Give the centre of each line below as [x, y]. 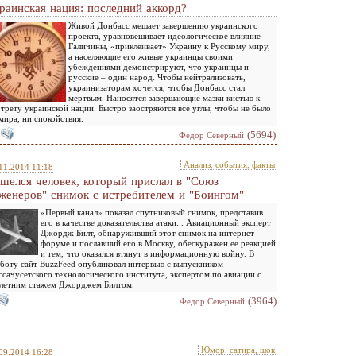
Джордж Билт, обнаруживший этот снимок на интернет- [149, 233]
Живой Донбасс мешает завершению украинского [163, 25]
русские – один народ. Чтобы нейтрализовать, [157, 77]
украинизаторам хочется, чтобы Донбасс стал [157, 87]
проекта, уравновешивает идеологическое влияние [164, 36]
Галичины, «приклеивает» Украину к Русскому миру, [169, 46]
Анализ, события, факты [229, 164]
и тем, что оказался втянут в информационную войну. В [147, 253]
